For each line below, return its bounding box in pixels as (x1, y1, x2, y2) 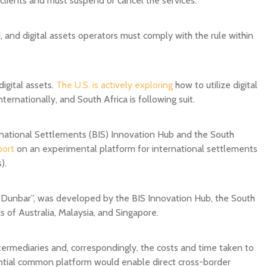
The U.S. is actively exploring (56, 78, 173, 91)
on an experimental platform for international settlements (14, 142, 257, 154)
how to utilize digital (173, 78, 257, 91)
